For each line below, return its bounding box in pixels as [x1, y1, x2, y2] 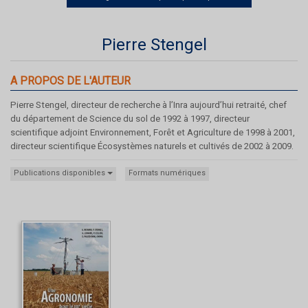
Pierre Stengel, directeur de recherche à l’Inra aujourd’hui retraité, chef [10, 99, 287, 110]
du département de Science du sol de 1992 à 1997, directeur [10, 113, 250, 124]
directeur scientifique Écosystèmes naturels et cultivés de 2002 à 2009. [10, 140, 294, 151]
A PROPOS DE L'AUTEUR [10, 74, 131, 87]
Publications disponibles [14, 168, 107, 177]
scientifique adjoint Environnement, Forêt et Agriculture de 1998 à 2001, [10, 126, 295, 137]
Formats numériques [129, 168, 206, 177]
